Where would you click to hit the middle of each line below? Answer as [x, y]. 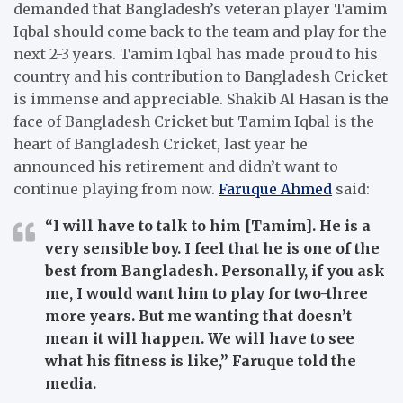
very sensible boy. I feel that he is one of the [212, 248]
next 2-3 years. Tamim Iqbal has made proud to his [196, 54]
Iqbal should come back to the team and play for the [200, 31]
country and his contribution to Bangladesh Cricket [201, 76]
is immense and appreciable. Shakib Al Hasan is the [201, 99]
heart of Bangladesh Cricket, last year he [161, 143]
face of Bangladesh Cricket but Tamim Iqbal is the [194, 121]
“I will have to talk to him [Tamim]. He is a [208, 225]
